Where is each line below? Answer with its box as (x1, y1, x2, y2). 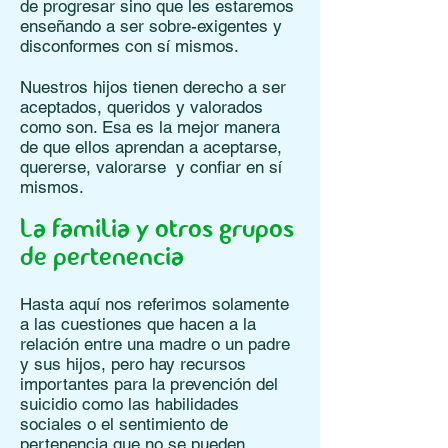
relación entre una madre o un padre (20, 334, 290, 354)
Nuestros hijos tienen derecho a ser (20, 77, 286, 97)
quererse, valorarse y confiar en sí (20, 157, 282, 177)
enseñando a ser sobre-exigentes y (20, 16, 282, 36)
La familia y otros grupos (20, 217, 294, 245)
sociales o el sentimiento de (20, 414, 228, 434)
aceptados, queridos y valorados (20, 97, 263, 117)
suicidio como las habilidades (20, 394, 239, 414)
